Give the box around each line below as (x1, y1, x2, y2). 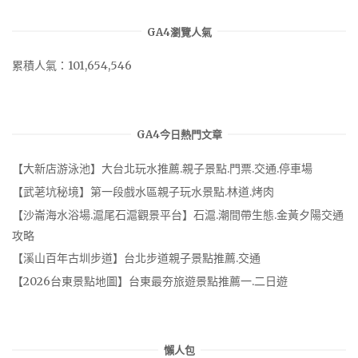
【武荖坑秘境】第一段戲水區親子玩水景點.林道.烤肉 (12, 184, 274, 199)
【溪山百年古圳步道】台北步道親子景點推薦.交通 (12, 251, 261, 266)
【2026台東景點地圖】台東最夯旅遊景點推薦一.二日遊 (12, 274, 288, 289)
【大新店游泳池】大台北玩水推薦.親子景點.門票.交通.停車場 (12, 161, 312, 177)
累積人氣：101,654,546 (12, 58, 132, 74)
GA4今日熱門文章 (136, 128, 222, 142)
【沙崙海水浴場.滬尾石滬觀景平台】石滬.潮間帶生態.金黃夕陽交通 (12, 207, 344, 222)
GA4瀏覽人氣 (146, 25, 212, 39)
